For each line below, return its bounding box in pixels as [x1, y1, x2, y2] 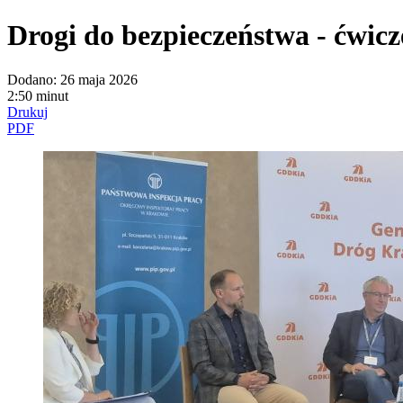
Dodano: [7, 71, 57, 87]
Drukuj [7, 103, 48, 120]
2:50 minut [7, 87, 68, 103]
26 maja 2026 [57, 71, 138, 87]
